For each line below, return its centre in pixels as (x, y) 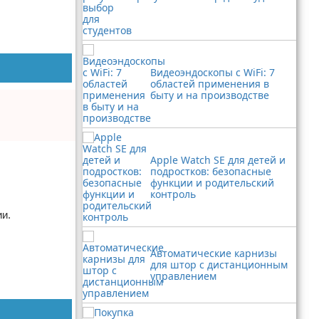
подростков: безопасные (211, 171)
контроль (173, 194)
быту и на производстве (210, 95)
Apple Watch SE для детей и (218, 160)
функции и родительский (212, 183)
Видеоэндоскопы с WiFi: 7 (213, 72)
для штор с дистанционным (219, 265)
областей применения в (210, 84)
